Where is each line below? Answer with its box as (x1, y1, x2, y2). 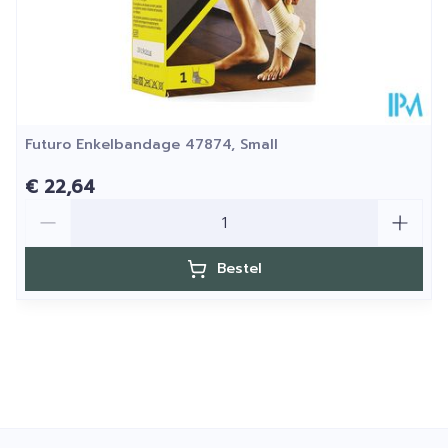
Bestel (216, 258, 262, 279)
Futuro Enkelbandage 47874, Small (25, 134, 278, 155)
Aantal (24, 196, 76, 220)
